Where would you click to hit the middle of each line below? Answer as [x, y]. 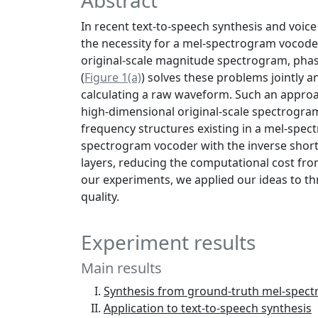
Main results [121, 268]
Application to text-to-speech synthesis [208, 308]
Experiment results [168, 242]
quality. [100, 197]
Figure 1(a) [113, 78]
